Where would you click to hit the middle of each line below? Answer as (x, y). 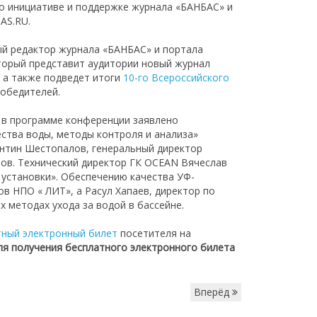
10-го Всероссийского (177, 77)
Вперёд (213, 292)
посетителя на (155, 233)
